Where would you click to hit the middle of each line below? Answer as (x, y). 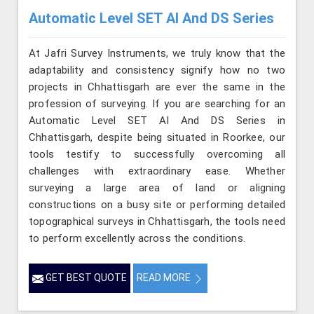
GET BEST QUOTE (85, 278)
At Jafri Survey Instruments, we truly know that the (157, 54)
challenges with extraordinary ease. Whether (157, 171)
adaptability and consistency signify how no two (157, 70)
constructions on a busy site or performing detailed (157, 205)
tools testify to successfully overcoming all (157, 155)
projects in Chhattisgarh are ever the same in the (157, 87)
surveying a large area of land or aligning (157, 188)
